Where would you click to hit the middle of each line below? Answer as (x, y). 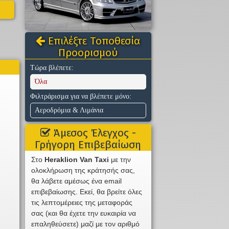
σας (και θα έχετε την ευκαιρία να (84, 213)
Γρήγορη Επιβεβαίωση (88, 145)
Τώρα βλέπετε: (52, 68)
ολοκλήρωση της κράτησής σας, (83, 170)
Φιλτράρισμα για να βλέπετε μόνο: (81, 97)
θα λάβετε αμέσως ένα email (77, 181)
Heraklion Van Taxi (77, 160)
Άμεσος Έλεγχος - (93, 133)
